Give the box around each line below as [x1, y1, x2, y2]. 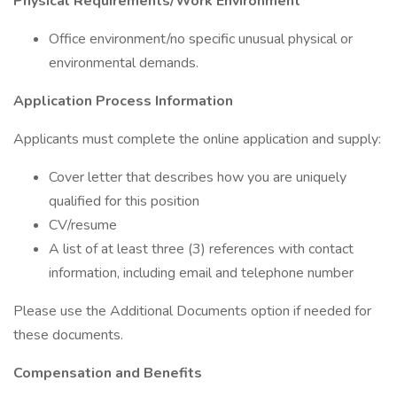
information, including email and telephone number [49, 263, 354, 283]
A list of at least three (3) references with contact [49, 239, 354, 259]
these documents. [13, 325, 123, 345]
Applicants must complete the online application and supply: [13, 129, 381, 149]
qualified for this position [49, 191, 199, 211]
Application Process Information [13, 91, 233, 111]
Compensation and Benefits [13, 363, 202, 383]
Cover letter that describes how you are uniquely [49, 167, 346, 187]
